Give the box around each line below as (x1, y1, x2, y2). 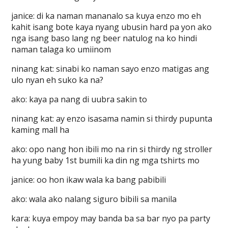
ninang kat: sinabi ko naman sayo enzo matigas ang (11, 63, 210, 74)
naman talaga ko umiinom (11, 44, 111, 55)
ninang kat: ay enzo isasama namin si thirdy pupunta (11, 113, 213, 124)
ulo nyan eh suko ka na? (11, 74, 104, 85)
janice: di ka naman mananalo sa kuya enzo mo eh (11, 10, 202, 21)
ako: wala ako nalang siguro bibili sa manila (11, 193, 177, 205)
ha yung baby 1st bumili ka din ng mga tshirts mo (11, 155, 200, 166)
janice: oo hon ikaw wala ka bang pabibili (11, 174, 166, 185)
